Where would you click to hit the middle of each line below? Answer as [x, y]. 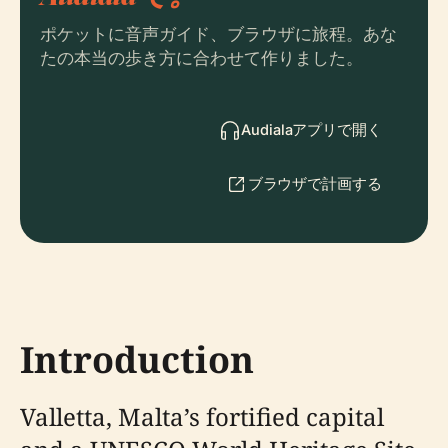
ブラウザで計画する [314, 183]
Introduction [137, 359]
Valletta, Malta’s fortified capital [202, 416]
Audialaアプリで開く [311, 129]
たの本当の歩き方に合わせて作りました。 [201, 58]
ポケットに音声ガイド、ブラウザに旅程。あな [218, 34]
